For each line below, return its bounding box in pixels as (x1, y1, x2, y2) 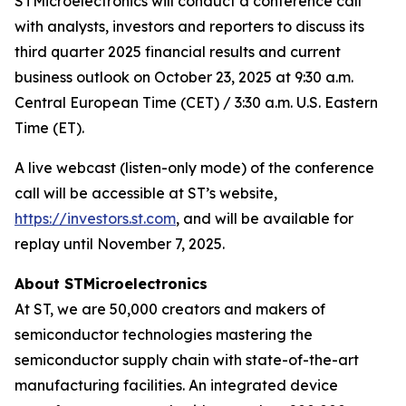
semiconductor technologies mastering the (14, 325, 313, 343)
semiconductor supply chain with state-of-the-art (14, 351, 359, 369)
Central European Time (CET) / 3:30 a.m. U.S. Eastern (14, 93, 378, 111)
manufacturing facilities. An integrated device (14, 376, 338, 394)
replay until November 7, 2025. (14, 235, 225, 253)
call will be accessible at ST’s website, (14, 184, 277, 202)
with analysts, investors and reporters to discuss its (14, 17, 364, 35)
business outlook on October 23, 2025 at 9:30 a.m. (14, 68, 353, 86)
